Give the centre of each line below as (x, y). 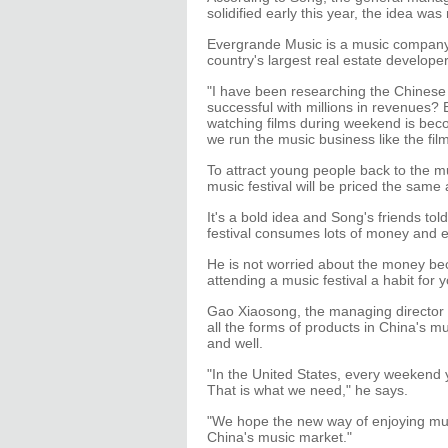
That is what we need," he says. (307, 390)
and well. (235, 343)
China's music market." (279, 437)
